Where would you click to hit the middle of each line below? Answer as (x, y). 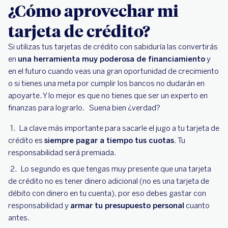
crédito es (26, 140)
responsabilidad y (39, 206)
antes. (20, 218)
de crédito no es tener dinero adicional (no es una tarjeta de (109, 181)
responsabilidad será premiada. (64, 153)
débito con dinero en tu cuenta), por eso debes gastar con (107, 193)
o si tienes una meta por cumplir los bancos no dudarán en (106, 83)
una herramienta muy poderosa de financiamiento (111, 59)
